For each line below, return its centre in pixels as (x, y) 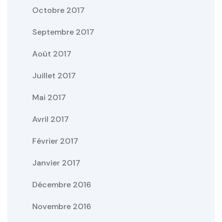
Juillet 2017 (54, 75)
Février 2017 (55, 141)
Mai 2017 (49, 97)
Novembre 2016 (62, 206)
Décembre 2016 (62, 184)
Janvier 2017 (56, 163)
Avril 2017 (51, 119)
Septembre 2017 (63, 32)
